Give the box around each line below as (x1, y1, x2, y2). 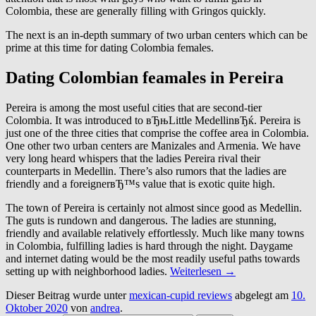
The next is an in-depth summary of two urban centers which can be (6, 28, 308, 41)
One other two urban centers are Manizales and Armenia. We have (6, 139, 300, 152)
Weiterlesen (170, 265, 224, 277)
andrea (90, 301, 120, 314)
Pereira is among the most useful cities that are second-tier (6, 101, 262, 114)
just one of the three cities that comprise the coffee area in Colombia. (6, 126, 309, 139)
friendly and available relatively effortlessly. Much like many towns (6, 226, 304, 239)
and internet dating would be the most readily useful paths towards (6, 252, 300, 265)
